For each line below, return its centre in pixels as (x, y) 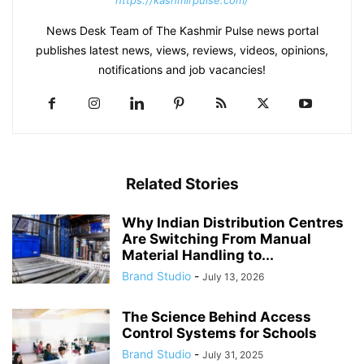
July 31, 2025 (233, 355)
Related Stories (182, 184)
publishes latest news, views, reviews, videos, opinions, (182, 50)
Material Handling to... (198, 256)
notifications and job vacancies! (182, 70)
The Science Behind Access (217, 317)
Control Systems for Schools (219, 334)
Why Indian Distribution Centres (233, 223)
